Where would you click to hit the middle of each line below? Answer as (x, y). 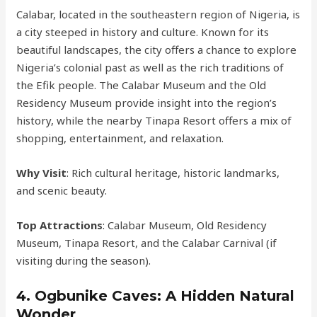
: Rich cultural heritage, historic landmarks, (173, 173)
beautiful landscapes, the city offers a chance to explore (157, 50)
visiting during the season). (84, 260)
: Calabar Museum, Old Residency (185, 225)
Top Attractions (60, 225)
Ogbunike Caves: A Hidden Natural (165, 296)
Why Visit (42, 173)
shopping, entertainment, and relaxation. (120, 138)
